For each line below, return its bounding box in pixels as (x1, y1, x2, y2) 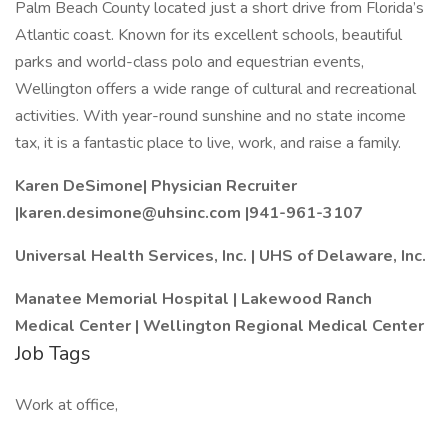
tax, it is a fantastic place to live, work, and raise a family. (15, 132, 401, 154)
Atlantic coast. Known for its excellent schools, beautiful (15, 24, 402, 46)
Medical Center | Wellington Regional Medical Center (15, 315, 424, 337)
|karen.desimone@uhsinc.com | (15, 202, 249, 224)
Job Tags (15, 340, 91, 367)
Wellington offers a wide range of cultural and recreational (15, 78, 416, 100)
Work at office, (15, 394, 118, 416)
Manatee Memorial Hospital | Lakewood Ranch (15, 288, 372, 310)
